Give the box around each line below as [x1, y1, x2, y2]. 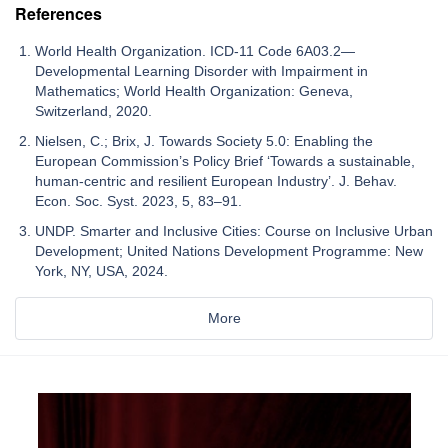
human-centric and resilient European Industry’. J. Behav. [35, 172, 397, 189]
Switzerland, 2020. [35, 102, 152, 119]
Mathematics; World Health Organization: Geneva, [35, 82, 353, 99]
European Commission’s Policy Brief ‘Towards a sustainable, [35, 152, 415, 169]
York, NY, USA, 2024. [35, 262, 168, 279]
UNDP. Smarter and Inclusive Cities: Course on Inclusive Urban [35, 222, 433, 239]
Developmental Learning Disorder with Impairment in [35, 62, 368, 79]
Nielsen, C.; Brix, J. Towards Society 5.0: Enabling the [35, 132, 373, 149]
